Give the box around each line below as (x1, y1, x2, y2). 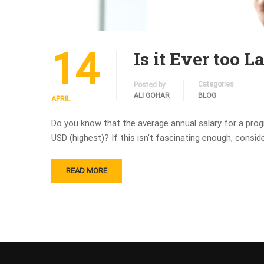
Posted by (134, 81, 166, 89)
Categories (198, 80, 234, 88)
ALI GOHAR (134, 91, 170, 100)
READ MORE (66, 166, 107, 175)
